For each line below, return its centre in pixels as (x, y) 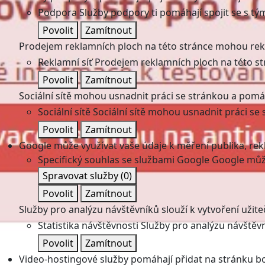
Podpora (57, 12)
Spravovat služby (82, 176)
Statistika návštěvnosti (88, 225)
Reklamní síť (65, 62)
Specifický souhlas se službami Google (124, 160)
